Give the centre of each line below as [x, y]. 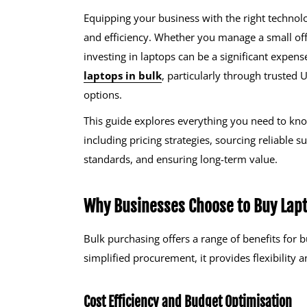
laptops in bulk [123, 75]
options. [103, 94]
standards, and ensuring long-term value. [181, 159]
